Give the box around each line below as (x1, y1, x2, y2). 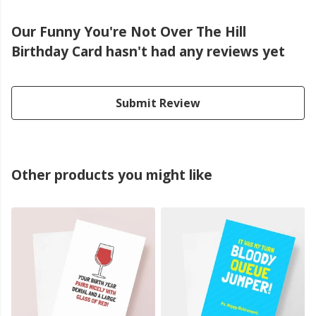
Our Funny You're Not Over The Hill (11, 22, 246, 42)
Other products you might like (11, 165, 212, 185)
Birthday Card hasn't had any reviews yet (11, 42, 285, 61)
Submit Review (116, 95, 200, 111)
